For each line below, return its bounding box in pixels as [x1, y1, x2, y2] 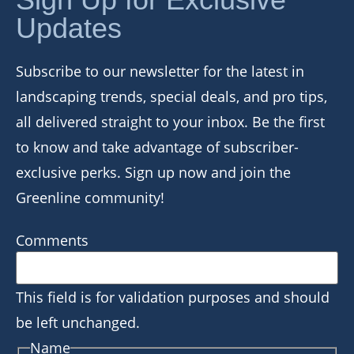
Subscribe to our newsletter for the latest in [16, 61, 304, 81]
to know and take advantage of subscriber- [16, 137, 299, 156]
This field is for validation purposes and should [16, 287, 330, 307]
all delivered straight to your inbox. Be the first [16, 111, 325, 131]
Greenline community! [16, 187, 164, 207]
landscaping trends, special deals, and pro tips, [16, 86, 327, 106]
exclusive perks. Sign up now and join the [16, 162, 291, 182]
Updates [16, 11, 122, 44]
